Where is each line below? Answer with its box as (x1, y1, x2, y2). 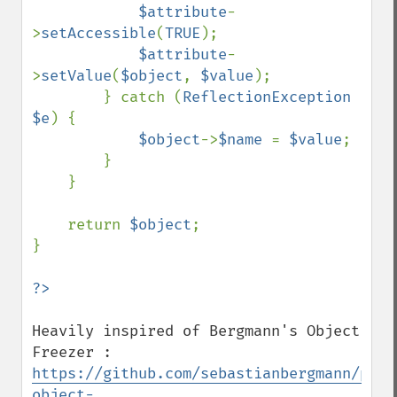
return (67, 215, 129, 234)
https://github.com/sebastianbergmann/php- (32, 364, 395, 383)
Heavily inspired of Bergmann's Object (32, 322, 360, 340)
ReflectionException (183, 88, 351, 106)
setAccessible (41, 24, 156, 43)
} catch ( (103, 88, 183, 106)
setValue (41, 66, 112, 85)
